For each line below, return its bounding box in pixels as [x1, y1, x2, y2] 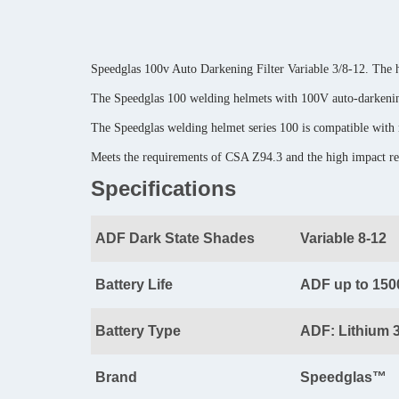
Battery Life [95, 277, 173, 293]
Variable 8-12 [300, 231, 387, 247]
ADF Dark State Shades [95, 231, 255, 247]
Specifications [91, 176, 236, 201]
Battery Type [95, 323, 181, 339]
